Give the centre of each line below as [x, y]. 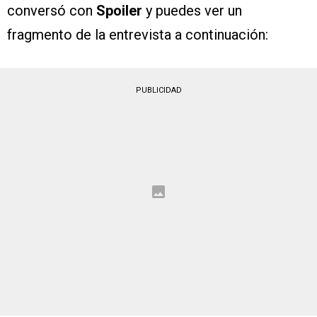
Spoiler [121, 11]
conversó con [52, 11]
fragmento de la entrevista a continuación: [138, 35]
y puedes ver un [194, 11]
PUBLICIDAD [158, 91]
